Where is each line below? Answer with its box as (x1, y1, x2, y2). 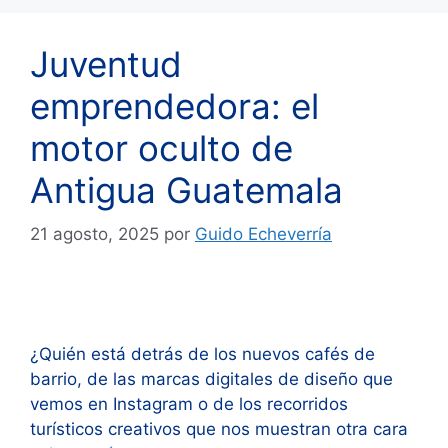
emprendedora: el (30, 84, 319, 127)
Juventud (30, 42, 182, 85)
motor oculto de (30, 126, 293, 169)
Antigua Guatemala (30, 168, 343, 211)
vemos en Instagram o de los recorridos (30, 394, 348, 415)
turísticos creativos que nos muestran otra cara (30, 419, 408, 440)
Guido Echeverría (195, 224, 332, 245)
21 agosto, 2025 (30, 224, 159, 245)
